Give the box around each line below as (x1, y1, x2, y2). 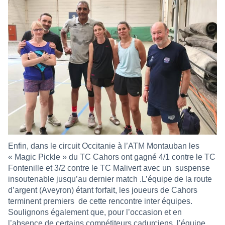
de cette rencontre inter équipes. (78, 197, 192, 206)
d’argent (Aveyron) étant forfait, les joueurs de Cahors (8, 186, 197, 195)
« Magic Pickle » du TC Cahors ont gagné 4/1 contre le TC (8, 153, 215, 162)
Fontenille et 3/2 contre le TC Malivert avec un (8, 164, 171, 173)
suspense (175, 164, 210, 173)
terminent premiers (8, 197, 74, 206)
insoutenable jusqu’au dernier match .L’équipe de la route (8, 175, 212, 184)
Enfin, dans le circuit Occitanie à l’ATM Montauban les (8, 142, 199, 151)
